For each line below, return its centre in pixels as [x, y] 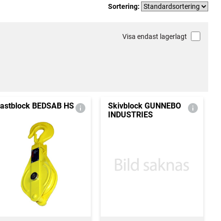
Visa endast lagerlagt [154, 37]
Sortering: [125, 6]
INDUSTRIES [130, 115]
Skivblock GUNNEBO [144, 106]
